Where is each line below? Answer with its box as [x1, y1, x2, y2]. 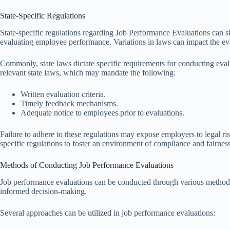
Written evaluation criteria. [21, 89, 106, 99]
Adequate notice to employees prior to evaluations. [21, 108, 184, 117]
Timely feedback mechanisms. [21, 99, 118, 108]
